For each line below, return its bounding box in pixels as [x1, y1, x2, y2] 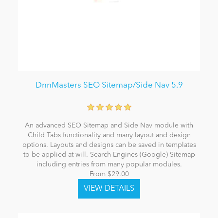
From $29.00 [89, 171, 129, 178]
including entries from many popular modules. [36, 161, 182, 168]
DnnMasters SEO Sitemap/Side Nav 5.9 [35, 81, 183, 90]
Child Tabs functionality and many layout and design [27, 132, 191, 139]
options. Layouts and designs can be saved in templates [22, 142, 196, 149]
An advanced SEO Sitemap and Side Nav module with [25, 122, 193, 129]
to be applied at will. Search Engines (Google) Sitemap [23, 151, 195, 159]
